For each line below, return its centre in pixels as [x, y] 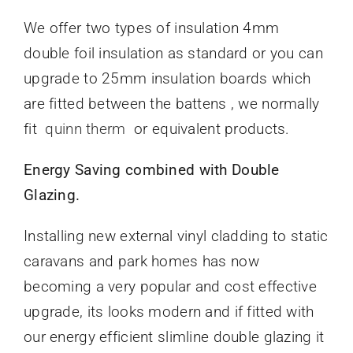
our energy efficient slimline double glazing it [174, 337]
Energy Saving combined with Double [151, 170]
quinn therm [87, 129]
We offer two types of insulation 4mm [151, 28]
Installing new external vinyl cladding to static [176, 236]
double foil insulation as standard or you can [173, 54]
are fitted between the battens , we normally [171, 104]
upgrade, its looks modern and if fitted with [169, 312]
